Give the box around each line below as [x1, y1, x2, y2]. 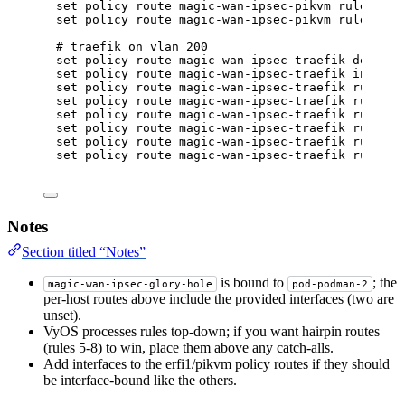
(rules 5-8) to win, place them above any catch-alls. [43, 340, 334, 356]
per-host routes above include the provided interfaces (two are [43, 291, 394, 307]
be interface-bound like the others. [43, 372, 237, 389]
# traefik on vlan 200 [56, 40, 208, 54]
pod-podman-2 [291, 278, 368, 291]
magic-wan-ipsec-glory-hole [47, 278, 212, 291]
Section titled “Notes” [22, 244, 146, 260]
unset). [43, 307, 81, 324]
